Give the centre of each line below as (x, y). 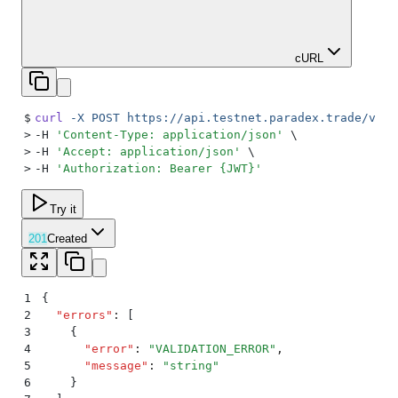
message (116, 365)
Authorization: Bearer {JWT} (159, 168)
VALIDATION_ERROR (212, 348)
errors (84, 314)
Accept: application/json (148, 151)
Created (67, 238)
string (191, 365)
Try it (63, 209)
